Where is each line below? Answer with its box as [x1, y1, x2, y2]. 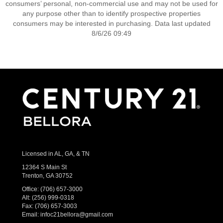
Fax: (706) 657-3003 [22, 202, 77, 210]
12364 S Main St [22, 163, 67, 171]
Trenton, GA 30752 [22, 172, 73, 179]
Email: [22, 211, 40, 218]
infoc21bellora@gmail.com [40, 211, 113, 218]
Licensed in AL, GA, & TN [22, 150, 90, 157]
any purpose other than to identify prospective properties [22, 9, 201, 17]
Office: [22, 185, 40, 193]
